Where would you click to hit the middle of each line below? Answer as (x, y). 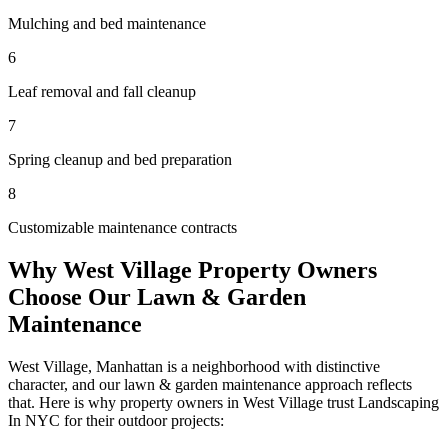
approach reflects (356, 384)
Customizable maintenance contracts (122, 227)
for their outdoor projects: (142, 420)
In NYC (34, 420)
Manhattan (129, 366)
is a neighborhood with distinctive (271, 366)
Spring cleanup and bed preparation (120, 159)
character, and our (66, 384)
